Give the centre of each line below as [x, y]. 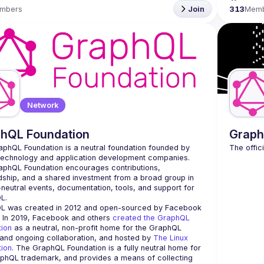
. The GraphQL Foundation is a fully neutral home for [106, 248]
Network [43, 105]
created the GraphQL [151, 218]
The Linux [171, 238]
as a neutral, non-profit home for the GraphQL [97, 228]
